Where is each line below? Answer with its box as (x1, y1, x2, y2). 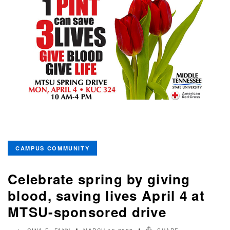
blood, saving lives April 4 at (8, 186, 205, 205)
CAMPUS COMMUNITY (15, 144, 90, 152)
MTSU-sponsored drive (8, 202, 166, 222)
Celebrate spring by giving (8, 169, 190, 189)
